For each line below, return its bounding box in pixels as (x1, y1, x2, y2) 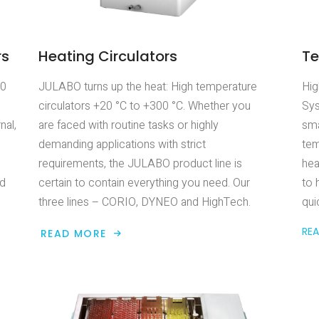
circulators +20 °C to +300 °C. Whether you (38, 98, 251, 115)
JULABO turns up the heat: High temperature (38, 78, 257, 96)
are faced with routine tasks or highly (38, 117, 219, 135)
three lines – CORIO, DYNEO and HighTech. (38, 194, 251, 211)
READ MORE (41, 226, 107, 241)
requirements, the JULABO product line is (38, 155, 242, 173)
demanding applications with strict (38, 136, 206, 154)
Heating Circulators (38, 46, 177, 67)
